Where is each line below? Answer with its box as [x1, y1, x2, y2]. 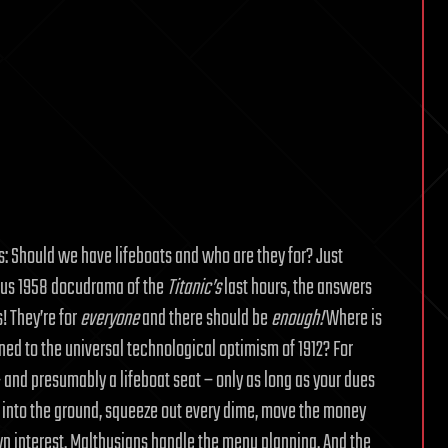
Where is [323, 302, 382, 336]
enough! [271, 302, 323, 336]
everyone [80, 302, 139, 336]
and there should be [139, 302, 271, 336]
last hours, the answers [221, 271, 372, 305]
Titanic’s [167, 271, 221, 305]
